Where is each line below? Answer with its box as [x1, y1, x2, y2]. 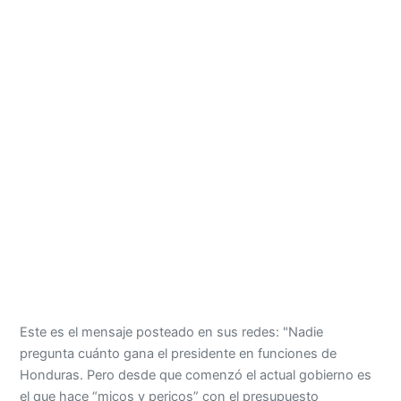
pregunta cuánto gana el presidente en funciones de [20, 345, 337, 362]
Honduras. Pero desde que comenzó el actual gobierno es [20, 366, 372, 383]
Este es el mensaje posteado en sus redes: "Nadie [20, 323, 324, 340]
